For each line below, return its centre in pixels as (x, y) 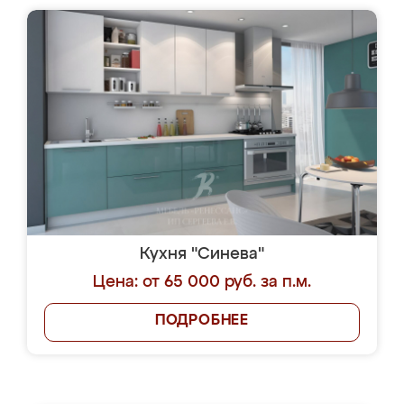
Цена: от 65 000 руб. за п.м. (202, 282)
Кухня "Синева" (202, 254)
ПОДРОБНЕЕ (202, 321)
